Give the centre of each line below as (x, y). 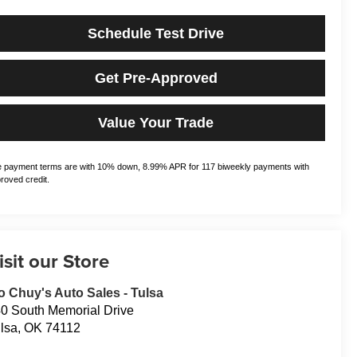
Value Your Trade (156, 122)
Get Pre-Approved (156, 78)
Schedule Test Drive (156, 33)
